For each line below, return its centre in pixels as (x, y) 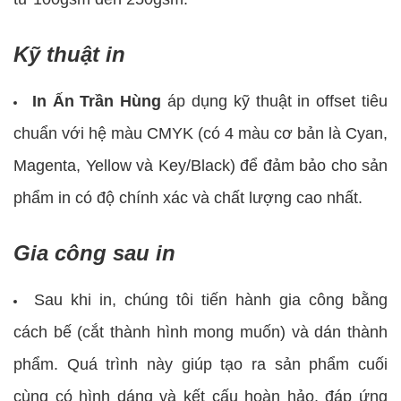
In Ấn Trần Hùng (97, 101)
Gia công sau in (94, 252)
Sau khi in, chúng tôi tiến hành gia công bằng (211, 299)
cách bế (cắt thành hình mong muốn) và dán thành (200, 332)
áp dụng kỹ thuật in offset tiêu (275, 101)
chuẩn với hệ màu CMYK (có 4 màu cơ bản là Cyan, (200, 133)
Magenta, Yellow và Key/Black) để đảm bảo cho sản (200, 165)
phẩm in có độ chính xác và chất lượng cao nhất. (188, 197)
